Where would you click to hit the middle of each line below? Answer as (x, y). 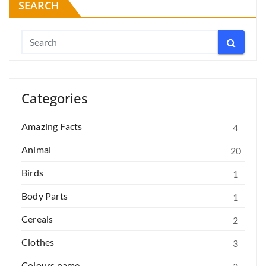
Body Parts (45, 195)
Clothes (38, 242)
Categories (55, 98)
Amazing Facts (52, 126)
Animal (37, 149)
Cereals (37, 218)
